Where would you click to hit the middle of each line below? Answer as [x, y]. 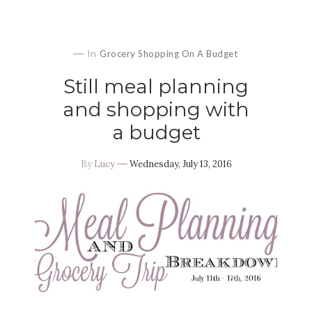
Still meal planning [156, 87]
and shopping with [156, 110]
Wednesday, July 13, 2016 [180, 164]
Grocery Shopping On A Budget [169, 54]
